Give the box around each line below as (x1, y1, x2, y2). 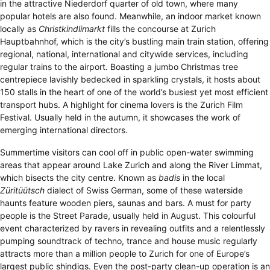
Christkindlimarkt (39, 24, 105, 34)
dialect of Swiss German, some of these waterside (45, 185, 243, 195)
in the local (180, 172, 225, 183)
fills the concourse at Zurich (105, 24, 216, 34)
